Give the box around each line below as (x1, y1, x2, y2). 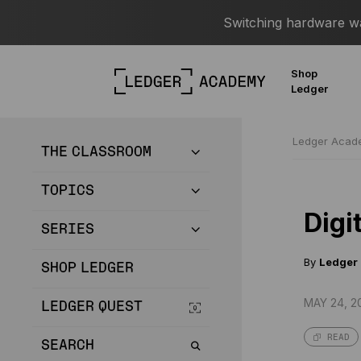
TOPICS (41, 184, 94, 198)
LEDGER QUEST (41, 300, 143, 314)
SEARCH (41, 338, 94, 353)
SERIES (41, 222, 94, 237)
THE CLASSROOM (41, 145, 151, 160)
